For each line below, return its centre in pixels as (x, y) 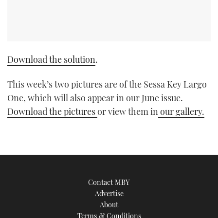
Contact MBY (109, 182)
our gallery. (181, 112)
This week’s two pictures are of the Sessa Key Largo (107, 84)
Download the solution (51, 60)
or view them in (128, 112)
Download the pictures (52, 112)
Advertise (109, 193)
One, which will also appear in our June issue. (95, 98)
